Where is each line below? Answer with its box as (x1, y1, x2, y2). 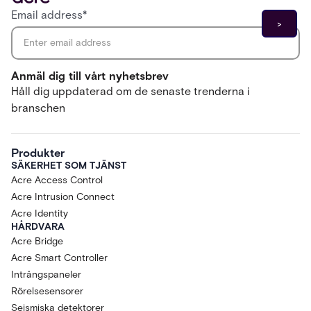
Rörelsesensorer (11, 285, 83, 297)
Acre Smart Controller (11, 251, 108, 264)
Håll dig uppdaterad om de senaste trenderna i (11, 84, 250, 98)
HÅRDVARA (11, 220, 65, 233)
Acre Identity (11, 207, 68, 219)
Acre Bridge (11, 235, 63, 247)
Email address (11, 8, 83, 22)
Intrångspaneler (11, 268, 81, 280)
